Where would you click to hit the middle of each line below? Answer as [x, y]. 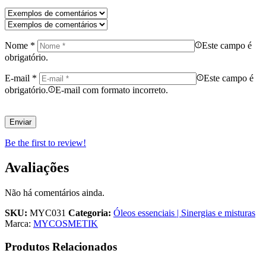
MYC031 [48, 213]
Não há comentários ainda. [55, 193]
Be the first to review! [45, 142]
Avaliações [37, 168]
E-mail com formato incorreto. [112, 90]
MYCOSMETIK [66, 224]
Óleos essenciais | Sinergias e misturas [184, 213]
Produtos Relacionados [61, 247]
